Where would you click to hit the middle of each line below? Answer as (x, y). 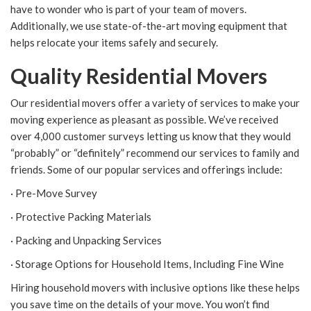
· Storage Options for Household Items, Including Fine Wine (147, 264)
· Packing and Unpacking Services (86, 241)
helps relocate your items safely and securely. (114, 43)
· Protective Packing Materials (81, 217)
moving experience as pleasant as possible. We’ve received (144, 120)
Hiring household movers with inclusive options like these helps (155, 288)
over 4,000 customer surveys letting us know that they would (151, 136)
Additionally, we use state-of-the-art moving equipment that (149, 26)
